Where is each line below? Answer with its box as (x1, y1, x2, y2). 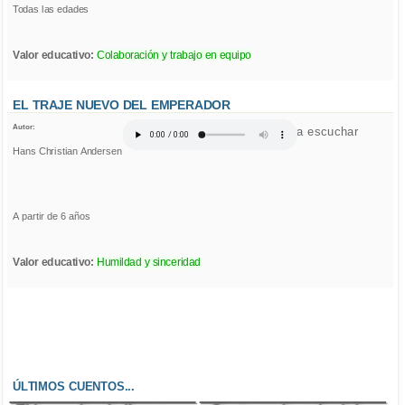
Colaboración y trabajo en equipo (97, 49, 251, 61)
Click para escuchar (248, 124, 359, 138)
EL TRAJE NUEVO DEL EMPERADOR (13, 98, 231, 113)
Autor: (13, 122, 35, 131)
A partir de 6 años (13, 211, 90, 223)
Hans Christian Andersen (13, 146, 122, 157)
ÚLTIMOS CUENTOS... (13, 380, 136, 393)
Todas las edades (13, 4, 89, 15)
